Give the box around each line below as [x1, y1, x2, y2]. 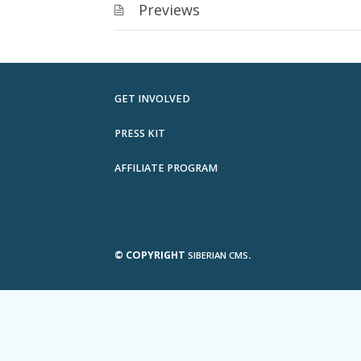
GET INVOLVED [114, 92, 190, 106]
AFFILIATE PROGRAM [114, 161, 218, 175]
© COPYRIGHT [114, 248, 188, 262]
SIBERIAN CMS [188, 249, 248, 261]
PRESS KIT [114, 127, 165, 140]
